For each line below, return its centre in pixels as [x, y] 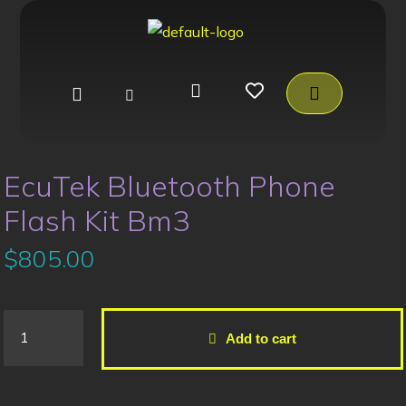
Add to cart [261, 338]
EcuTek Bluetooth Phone [169, 186]
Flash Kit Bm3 [96, 221]
